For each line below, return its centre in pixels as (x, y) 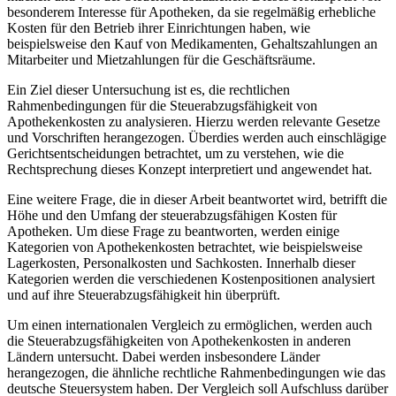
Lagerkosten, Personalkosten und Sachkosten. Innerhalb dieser (181, 263)
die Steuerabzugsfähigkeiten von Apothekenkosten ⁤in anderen (179, 341)
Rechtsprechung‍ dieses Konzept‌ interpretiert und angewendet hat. (190, 169)
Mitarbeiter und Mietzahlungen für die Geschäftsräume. (161, 60)
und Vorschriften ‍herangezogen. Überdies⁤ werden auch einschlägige (197, 137)
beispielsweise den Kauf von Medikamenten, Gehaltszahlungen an (192, 44)
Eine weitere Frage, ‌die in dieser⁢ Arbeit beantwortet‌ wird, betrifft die (197, 199)
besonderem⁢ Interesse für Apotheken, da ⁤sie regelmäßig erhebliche (191, 12)
